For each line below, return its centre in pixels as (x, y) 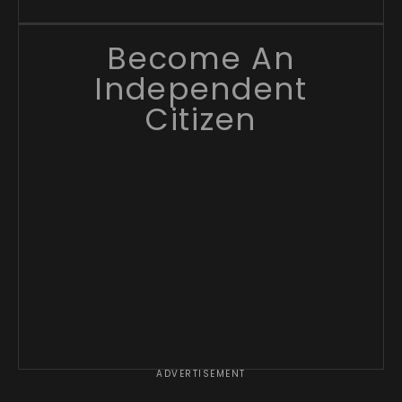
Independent (201, 88)
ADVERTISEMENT (201, 373)
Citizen (201, 119)
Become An (201, 58)
